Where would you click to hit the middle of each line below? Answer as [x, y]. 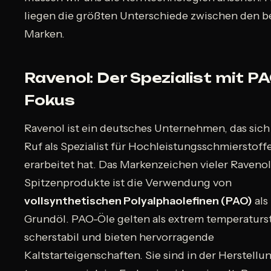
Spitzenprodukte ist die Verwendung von [128, 183]
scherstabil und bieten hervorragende [119, 237]
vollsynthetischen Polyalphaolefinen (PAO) [138, 201]
